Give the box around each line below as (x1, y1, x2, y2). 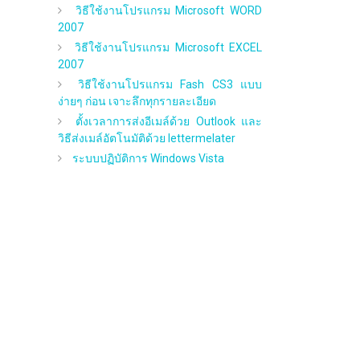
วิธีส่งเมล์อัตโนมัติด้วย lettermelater (58, 131, 236, 145)
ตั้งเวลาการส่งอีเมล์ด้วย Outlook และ (76, 114, 262, 128)
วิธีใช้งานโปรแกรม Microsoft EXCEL (75, 40, 262, 54)
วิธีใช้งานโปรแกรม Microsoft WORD (75, 3, 262, 17)
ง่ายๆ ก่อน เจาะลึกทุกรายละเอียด (58, 94, 217, 108)
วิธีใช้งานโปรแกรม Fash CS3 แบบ (77, 77, 262, 91)
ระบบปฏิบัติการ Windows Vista (72, 151, 225, 165)
